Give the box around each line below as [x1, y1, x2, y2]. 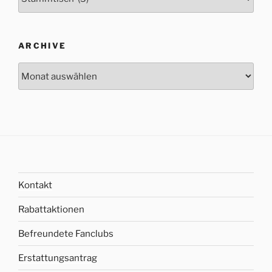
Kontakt [18, 179, 52, 191]
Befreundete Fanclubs [18, 228, 114, 239]
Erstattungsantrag [18, 252, 97, 263]
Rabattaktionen [18, 203, 84, 215]
